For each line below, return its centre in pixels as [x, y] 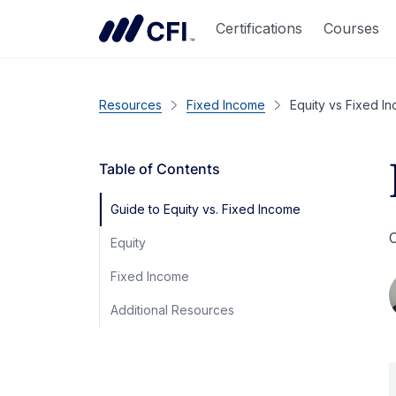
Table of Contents [160, 169]
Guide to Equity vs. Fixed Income [206, 209]
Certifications [259, 28]
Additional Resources [172, 310]
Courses [351, 28]
